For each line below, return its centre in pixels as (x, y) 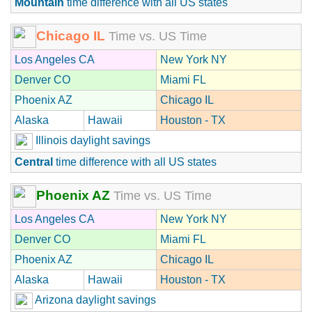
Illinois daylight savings (92, 140)
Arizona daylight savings (94, 299)
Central (34, 162)
